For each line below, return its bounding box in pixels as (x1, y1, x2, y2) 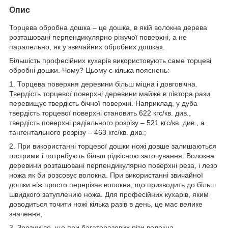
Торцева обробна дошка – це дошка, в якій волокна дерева (9, 23, 207, 32)
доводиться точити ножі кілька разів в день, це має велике (9, 199, 203, 208)
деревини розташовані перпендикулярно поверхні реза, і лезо (9, 161, 217, 169)
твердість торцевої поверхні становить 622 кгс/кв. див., (9, 108, 191, 117)
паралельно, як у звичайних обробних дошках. (9, 42, 165, 51)
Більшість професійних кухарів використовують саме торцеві (9, 56, 211, 65)
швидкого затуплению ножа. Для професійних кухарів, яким (9, 190, 209, 198)
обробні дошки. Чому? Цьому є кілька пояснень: (9, 66, 169, 74)
